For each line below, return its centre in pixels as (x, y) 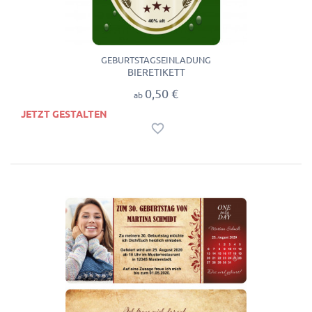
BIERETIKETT (156, 72)
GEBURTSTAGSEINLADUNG (156, 60)
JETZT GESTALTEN (64, 115)
